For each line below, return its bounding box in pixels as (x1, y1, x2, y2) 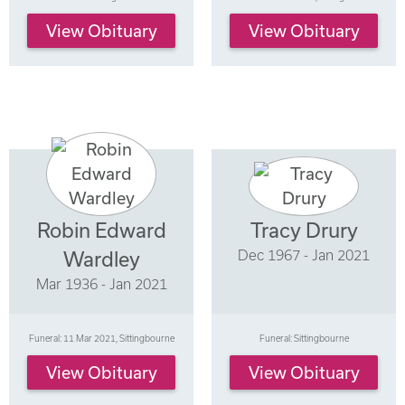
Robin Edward (36, 218, 166, 241)
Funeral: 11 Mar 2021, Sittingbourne (28, 332, 174, 344)
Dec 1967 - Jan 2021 (238, 246, 370, 263)
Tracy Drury (250, 218, 358, 241)
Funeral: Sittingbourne (259, 332, 349, 344)
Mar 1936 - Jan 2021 (35, 275, 167, 292)
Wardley (62, 247, 140, 270)
